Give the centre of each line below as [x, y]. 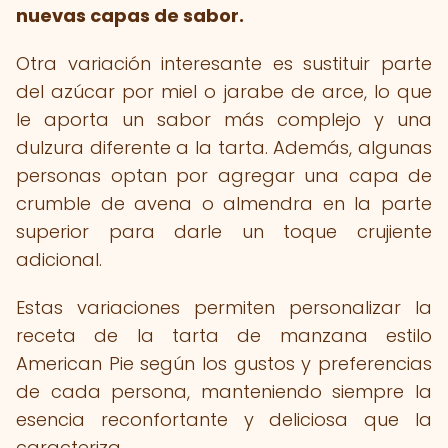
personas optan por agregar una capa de [224, 175]
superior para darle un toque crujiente [224, 231]
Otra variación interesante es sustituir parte [224, 63]
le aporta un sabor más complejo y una [224, 119]
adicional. [59, 259]
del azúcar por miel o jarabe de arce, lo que [224, 91]
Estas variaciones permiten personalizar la [224, 307]
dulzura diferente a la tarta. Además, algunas [224, 147]
